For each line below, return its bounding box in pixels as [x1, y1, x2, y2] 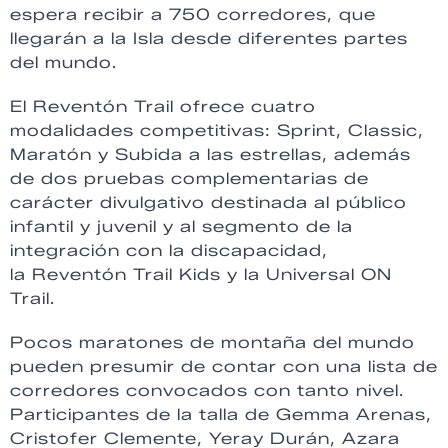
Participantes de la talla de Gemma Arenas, [10, 405, 432, 425]
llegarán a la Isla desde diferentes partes [10, 29, 408, 49]
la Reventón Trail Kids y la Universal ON [10, 265, 392, 285]
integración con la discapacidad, [10, 241, 328, 261]
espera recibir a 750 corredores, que [10, 5, 376, 25]
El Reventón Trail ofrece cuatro [10, 97, 316, 117]
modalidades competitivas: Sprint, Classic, [10, 121, 424, 141]
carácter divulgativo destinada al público [10, 193, 407, 213]
